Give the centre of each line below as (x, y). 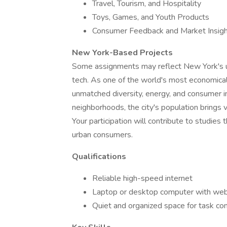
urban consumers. (102, 135)
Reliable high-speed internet (142, 178)
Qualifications (99, 157)
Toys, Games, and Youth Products (151, 17)
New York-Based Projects (122, 53)
